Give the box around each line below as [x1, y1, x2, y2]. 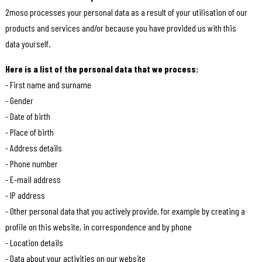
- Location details [5, 237, 63, 249]
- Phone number [5, 158, 58, 170]
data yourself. [5, 38, 50, 50]
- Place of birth [5, 126, 54, 138]
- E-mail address [5, 174, 61, 185]
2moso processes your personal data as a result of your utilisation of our [5, 6, 247, 18]
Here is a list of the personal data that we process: [5, 63, 198, 75]
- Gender [5, 95, 33, 106]
